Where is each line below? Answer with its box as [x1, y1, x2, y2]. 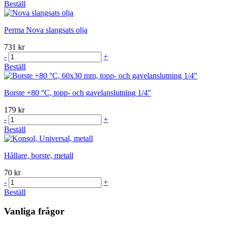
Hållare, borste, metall [4, 151, 73, 160]
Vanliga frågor [4, 206, 64, 217]
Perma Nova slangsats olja [4, 25, 87, 34]
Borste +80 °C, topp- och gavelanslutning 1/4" [4, 88, 151, 97]
